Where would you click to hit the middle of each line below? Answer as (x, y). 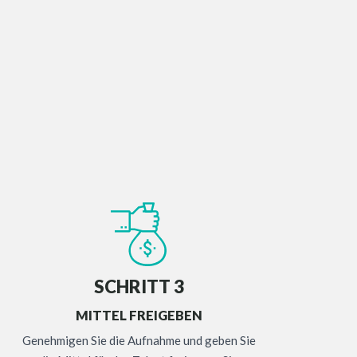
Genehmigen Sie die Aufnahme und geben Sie (139, 340)
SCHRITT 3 (139, 286)
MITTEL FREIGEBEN (139, 316)
